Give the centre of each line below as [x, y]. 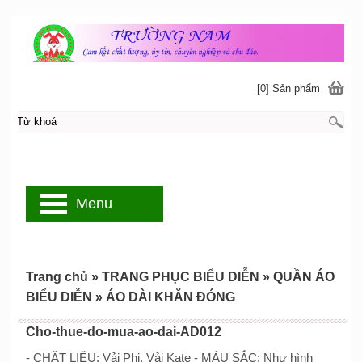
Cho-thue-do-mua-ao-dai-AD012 [123, 332]
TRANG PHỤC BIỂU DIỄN [180, 277]
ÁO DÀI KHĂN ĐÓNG [170, 297]
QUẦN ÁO [303, 277]
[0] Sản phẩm [289, 88]
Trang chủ [57, 277]
